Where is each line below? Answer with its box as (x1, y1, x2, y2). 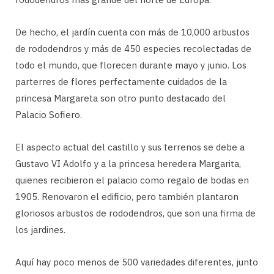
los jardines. (15, 224, 65, 236)
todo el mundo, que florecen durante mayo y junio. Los (15, 59, 246, 72)
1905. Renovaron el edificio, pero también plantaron (15, 191, 239, 203)
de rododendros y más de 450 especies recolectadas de (15, 43, 251, 55)
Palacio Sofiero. (15, 109, 82, 121)
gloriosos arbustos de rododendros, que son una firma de (15, 207, 256, 220)
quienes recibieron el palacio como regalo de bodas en (15, 174, 249, 187)
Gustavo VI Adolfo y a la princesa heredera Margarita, (15, 158, 241, 170)
